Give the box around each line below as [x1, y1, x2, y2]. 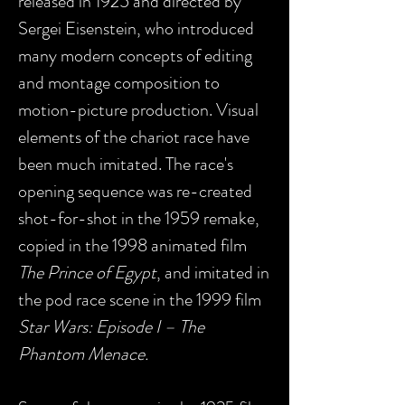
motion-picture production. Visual [18, 97, 259, 123]
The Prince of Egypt [18, 259, 156, 286]
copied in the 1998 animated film [18, 232, 247, 259]
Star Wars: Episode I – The [18, 314, 204, 340]
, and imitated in [156, 259, 269, 286]
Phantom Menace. [18, 341, 148, 367]
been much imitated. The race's [18, 151, 233, 177]
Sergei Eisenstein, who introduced [18, 15, 254, 42]
